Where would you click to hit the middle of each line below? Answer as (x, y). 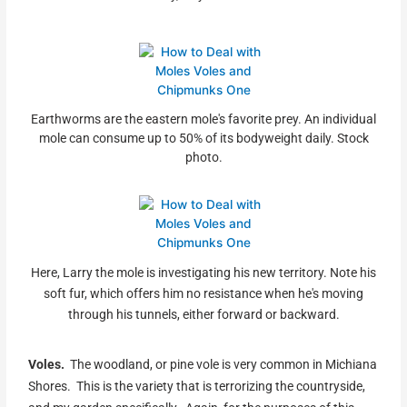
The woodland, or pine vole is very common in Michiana (221, 364)
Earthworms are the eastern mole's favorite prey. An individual (203, 119)
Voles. (47, 364)
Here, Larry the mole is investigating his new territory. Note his (203, 272)
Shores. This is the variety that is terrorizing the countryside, (197, 386)
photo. (203, 157)
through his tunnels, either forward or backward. (203, 314)
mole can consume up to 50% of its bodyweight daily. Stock (203, 138)
